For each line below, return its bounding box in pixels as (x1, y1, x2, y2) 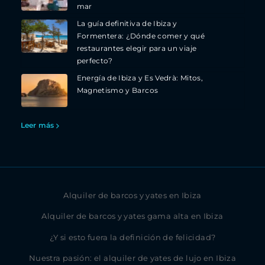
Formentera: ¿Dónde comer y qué (76, 32, 205, 41)
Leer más (20, 121, 54, 130)
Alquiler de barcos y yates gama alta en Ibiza (41, 212, 224, 221)
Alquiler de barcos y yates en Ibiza (63, 190, 202, 200)
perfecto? (76, 57, 113, 66)
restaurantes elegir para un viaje (76, 44, 197, 53)
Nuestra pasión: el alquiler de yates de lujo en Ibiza (28, 254, 237, 263)
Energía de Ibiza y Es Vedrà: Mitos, (76, 74, 203, 83)
